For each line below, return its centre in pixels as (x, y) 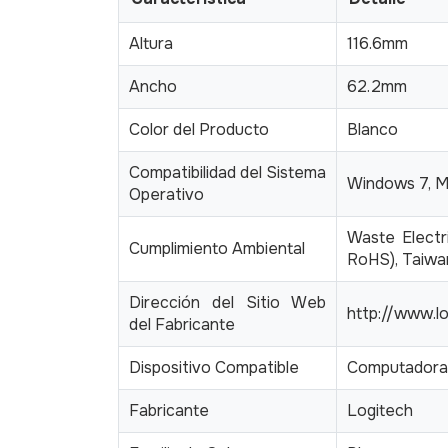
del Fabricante (182, 324)
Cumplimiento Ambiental (217, 248)
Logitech (380, 410)
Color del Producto (199, 129)
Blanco (372, 129)
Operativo (166, 194)
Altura (151, 43)
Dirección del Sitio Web (227, 302)
